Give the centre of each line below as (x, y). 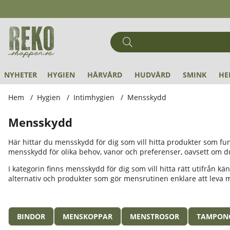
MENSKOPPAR (88, 216)
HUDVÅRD (152, 75)
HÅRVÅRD (105, 75)
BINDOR (31, 216)
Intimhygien (94, 97)
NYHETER (21, 75)
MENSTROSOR (155, 216)
